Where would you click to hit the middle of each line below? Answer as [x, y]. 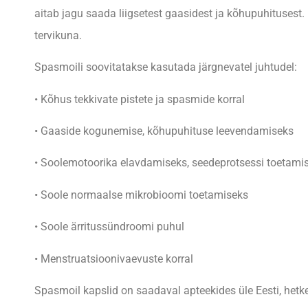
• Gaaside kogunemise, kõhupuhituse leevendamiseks [164, 131]
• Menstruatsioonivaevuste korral [114, 258]
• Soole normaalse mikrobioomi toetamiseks [141, 195]
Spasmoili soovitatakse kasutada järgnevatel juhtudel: [166, 67]
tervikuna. [58, 35]
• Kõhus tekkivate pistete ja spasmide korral [140, 99]
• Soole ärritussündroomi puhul [109, 227]
